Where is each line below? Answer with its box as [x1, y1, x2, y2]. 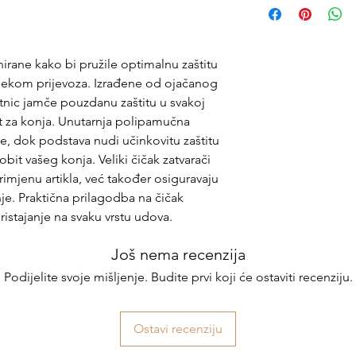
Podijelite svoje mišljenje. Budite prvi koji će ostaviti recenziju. [3, 269, 353, 284]
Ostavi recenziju [133, 321, 222, 336]
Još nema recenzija [110, 245, 246, 264]
